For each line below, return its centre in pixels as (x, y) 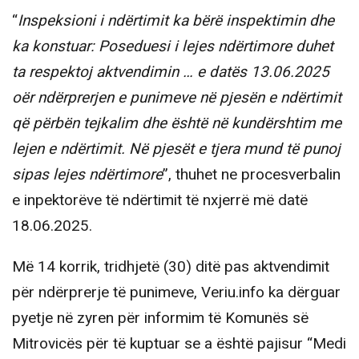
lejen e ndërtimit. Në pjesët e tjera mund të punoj (176, 149)
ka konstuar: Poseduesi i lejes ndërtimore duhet (173, 46)
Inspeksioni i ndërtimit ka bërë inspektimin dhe (176, 20)
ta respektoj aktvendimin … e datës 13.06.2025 (171, 72)
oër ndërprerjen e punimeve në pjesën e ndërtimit (177, 97)
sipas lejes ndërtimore (87, 174)
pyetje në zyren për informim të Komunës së (160, 318)
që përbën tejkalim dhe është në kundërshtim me (177, 123)
